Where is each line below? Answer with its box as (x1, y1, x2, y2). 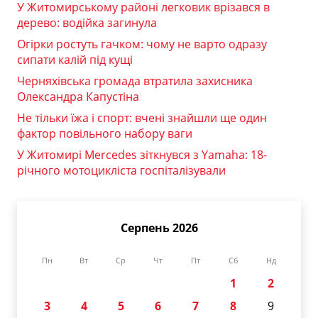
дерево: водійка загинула (17, 15, 157, 31)
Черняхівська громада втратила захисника (17, 73, 253, 89)
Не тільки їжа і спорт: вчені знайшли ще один (17, 110, 267, 126)
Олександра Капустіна (17, 89, 139, 105)
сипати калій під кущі (17, 52, 133, 68)
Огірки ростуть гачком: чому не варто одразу (17, 36, 267, 53)
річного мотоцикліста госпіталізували (17, 163, 226, 179)
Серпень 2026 (120, 220, 198, 236)
